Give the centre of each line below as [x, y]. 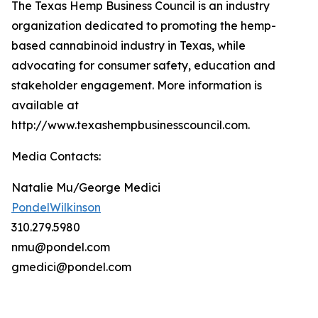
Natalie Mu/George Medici [92, 187]
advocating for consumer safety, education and [143, 65]
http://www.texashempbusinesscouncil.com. [133, 125]
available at [45, 105]
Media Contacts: [62, 156]
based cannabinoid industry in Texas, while [128, 45]
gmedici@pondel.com [76, 267]
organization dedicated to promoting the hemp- [144, 25]
